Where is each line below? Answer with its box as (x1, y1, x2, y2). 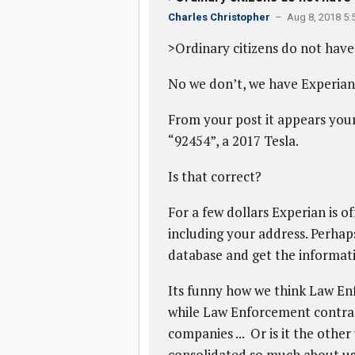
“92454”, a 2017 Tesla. (167, 132, 299, 150)
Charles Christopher (167, 11, 270, 23)
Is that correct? (167, 167, 261, 185)
